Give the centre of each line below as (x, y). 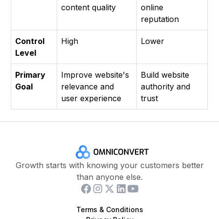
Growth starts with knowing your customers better (109, 165)
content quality (89, 8)
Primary (31, 75)
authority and (166, 87)
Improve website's (95, 75)
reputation (160, 19)
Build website (165, 75)
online (152, 8)
